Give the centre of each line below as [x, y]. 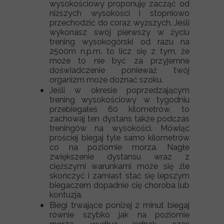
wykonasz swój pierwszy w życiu [119, 32]
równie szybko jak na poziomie [119, 215]
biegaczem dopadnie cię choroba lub [119, 185]
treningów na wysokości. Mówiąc [119, 128]
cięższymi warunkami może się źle [119, 166]
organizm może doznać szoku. [106, 80]
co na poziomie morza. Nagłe [119, 147]
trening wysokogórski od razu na [119, 42]
